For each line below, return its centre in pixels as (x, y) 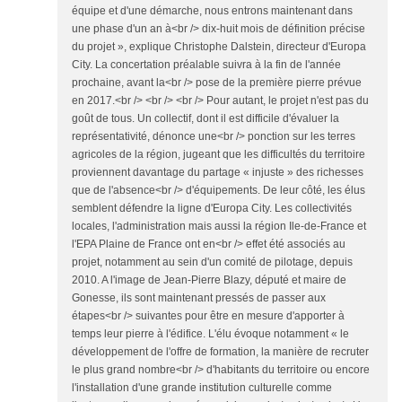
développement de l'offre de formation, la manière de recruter (220, 352)
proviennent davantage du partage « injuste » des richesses (218, 173)
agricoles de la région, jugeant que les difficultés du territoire (218, 155)
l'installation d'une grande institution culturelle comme (202, 388)
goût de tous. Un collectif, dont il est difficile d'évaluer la (205, 119)
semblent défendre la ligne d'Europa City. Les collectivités (212, 209)
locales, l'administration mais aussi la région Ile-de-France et (219, 227)
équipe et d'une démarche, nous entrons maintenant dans (212, 11)
